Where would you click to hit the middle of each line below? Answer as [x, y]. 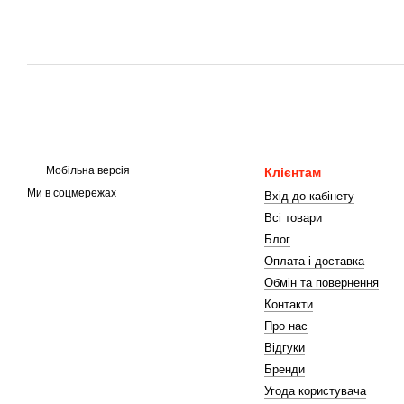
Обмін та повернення [321, 283]
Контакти [288, 304]
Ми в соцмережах [72, 193]
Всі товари [293, 218]
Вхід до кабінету [309, 196]
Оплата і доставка [314, 261]
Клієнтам [292, 172]
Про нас [285, 326]
